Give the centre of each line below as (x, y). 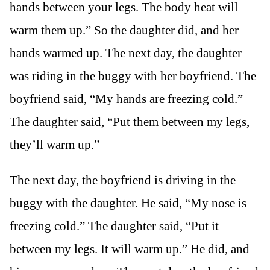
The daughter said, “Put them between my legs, (130, 122)
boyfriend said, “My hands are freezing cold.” (126, 99)
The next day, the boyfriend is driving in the (123, 181)
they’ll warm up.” (55, 145)
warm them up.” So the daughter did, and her (124, 30)
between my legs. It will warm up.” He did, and (130, 249)
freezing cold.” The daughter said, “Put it (114, 226)
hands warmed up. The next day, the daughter (126, 53)
